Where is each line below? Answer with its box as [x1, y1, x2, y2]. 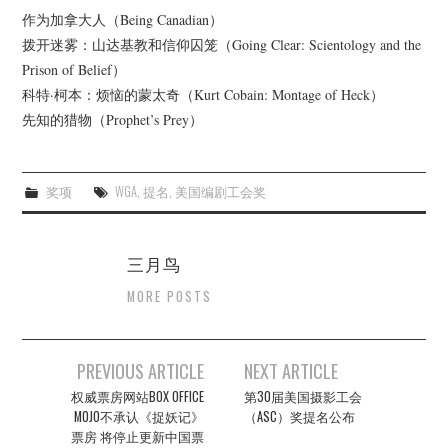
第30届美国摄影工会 [244, 387, 363, 407]
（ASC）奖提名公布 [244, 407, 356, 427]
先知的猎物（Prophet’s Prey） [22, 110, 204, 130]
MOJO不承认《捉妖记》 [73, 407, 204, 427]
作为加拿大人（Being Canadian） [22, 10, 224, 30]
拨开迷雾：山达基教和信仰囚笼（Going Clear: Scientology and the [22, 35, 422, 55]
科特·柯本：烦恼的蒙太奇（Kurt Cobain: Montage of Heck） [22, 85, 385, 105]
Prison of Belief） [22, 60, 127, 80]
